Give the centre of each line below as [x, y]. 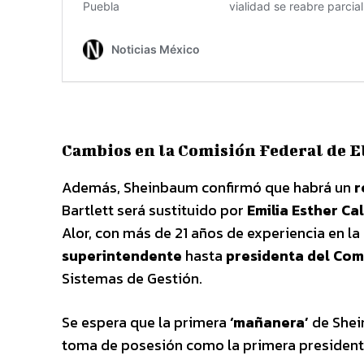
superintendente [122, 255]
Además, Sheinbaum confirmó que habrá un [208, 187]
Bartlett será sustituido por [154, 210]
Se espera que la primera [146, 322]
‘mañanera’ [269, 322]
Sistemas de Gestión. [132, 278]
